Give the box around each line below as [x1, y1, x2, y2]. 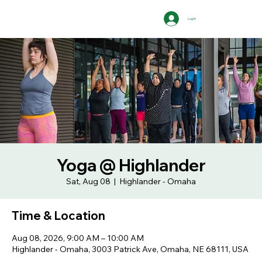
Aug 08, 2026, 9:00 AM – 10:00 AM [12, 233, 144, 243]
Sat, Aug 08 [66, 176, 111, 187]
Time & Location [12, 208, 105, 223]
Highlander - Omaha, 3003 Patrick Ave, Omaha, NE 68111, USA [12, 244, 249, 254]
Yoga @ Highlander [56, 155, 206, 175]
